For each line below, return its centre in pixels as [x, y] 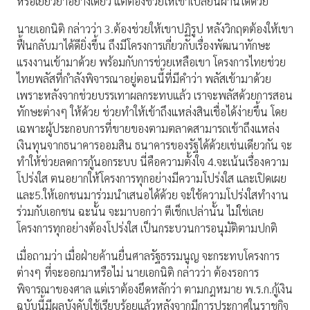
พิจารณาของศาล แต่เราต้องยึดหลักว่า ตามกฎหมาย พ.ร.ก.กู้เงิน [155, 289]
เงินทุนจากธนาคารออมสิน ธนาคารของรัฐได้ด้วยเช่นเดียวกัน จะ [154, 145]
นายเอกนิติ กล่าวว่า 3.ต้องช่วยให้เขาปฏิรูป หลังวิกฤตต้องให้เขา [155, 29]
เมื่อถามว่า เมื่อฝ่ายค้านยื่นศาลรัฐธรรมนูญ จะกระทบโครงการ [148, 256]
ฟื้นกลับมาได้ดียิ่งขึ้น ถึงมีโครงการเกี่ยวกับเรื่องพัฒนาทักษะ [144, 46]
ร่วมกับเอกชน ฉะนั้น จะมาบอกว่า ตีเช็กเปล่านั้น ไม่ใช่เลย [140, 212]
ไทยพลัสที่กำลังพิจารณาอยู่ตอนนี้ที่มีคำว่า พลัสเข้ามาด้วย [144, 79]
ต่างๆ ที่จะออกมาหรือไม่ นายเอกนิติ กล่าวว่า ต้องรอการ [138, 273]
